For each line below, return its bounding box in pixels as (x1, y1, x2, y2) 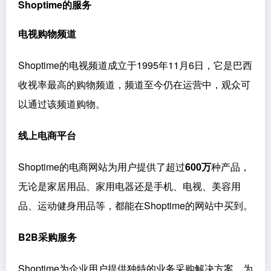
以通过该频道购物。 (18, 96, 105, 111)
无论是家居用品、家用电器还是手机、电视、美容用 (18, 178, 241, 193)
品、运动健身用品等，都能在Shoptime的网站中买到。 (18, 198, 253, 212)
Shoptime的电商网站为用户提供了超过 (18, 159, 185, 174)
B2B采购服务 (18, 229, 77, 244)
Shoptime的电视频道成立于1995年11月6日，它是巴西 (18, 57, 252, 72)
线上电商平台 (18, 128, 76, 142)
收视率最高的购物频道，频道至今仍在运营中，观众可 (18, 77, 250, 91)
